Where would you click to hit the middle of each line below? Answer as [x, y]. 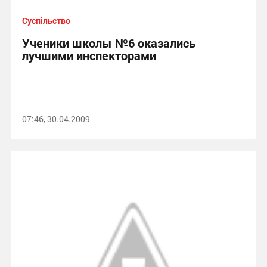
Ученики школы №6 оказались [108, 43]
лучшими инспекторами [89, 56]
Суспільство [46, 21]
